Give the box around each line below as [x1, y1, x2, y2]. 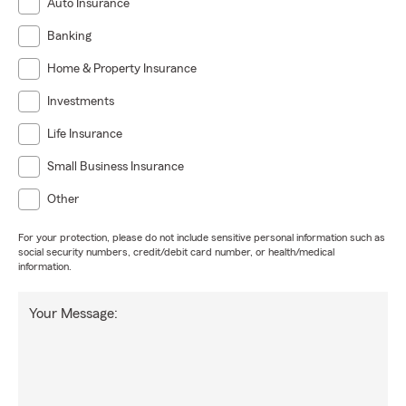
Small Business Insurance [47, 160, 184, 173]
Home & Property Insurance [47, 63, 197, 75]
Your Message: [29, 306, 118, 321]
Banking [47, 30, 92, 43]
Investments [47, 95, 114, 108]
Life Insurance [47, 128, 122, 140]
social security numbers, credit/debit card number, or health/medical [18, 246, 334, 257]
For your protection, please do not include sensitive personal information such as [18, 232, 385, 243]
